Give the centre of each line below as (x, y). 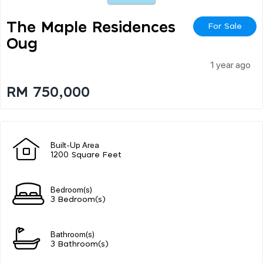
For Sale (225, 26)
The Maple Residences (91, 27)
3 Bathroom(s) (80, 244)
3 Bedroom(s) (78, 200)
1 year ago (230, 64)
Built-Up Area (75, 144)
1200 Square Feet (86, 155)
